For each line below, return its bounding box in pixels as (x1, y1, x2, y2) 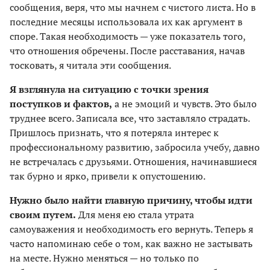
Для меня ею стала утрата (76, 207, 194, 221)
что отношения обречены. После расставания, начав (10, 43, 245, 57)
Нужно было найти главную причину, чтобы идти (10, 193, 253, 207)
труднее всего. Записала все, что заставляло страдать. (10, 111, 250, 125)
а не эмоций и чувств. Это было (112, 96, 257, 110)
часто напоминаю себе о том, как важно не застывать (10, 236, 253, 250)
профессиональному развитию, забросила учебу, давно (10, 140, 260, 154)
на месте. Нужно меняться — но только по (10, 251, 199, 265)
